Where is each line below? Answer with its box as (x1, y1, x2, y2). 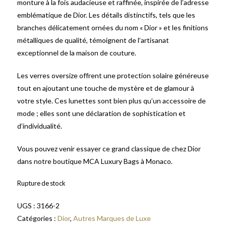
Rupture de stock (17, 179, 66, 187)
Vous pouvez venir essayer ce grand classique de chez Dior (17, 144, 201, 153)
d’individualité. (17, 122, 62, 130)
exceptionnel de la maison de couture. (17, 48, 136, 57)
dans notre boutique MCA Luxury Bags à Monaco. (17, 157, 173, 165)
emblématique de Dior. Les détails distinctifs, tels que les (17, 11, 195, 19)
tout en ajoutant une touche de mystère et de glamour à (17, 84, 194, 92)
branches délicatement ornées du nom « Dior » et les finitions (17, 23, 208, 32)
